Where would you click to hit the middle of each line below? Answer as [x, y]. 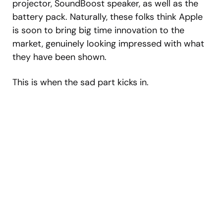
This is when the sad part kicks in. [82, 82]
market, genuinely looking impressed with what [108, 43]
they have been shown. [59, 57]
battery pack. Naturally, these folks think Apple [108, 17]
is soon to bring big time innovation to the [98, 30]
